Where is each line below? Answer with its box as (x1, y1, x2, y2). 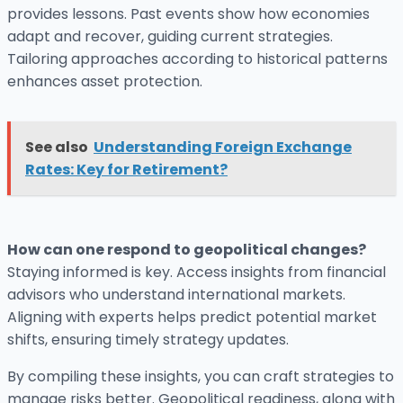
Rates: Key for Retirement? (25, 159, 228, 181)
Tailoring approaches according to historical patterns (7, 49, 388, 70)
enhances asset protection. (7, 71, 202, 93)
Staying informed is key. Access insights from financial (7, 262, 386, 283)
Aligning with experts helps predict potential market (7, 307, 377, 328)
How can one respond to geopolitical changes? (7, 239, 366, 261)
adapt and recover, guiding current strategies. (7, 26, 333, 48)
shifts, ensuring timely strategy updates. (7, 329, 289, 351)
